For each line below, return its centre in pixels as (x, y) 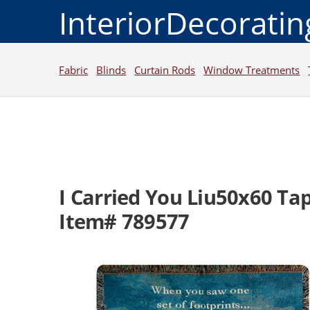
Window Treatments (252, 70)
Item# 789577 (124, 222)
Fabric (74, 70)
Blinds (111, 70)
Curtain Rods (165, 70)
